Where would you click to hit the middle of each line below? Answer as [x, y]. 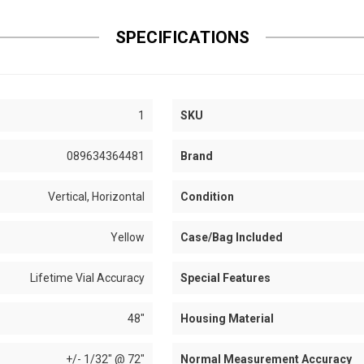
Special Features [225, 278]
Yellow [128, 237]
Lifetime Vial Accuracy [88, 278]
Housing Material [227, 318]
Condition [207, 197]
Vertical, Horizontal [97, 197]
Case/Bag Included [231, 237]
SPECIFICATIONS [182, 37]
